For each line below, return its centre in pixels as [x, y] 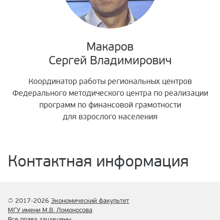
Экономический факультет [90, 201]
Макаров [110, 47]
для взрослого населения [110, 117]
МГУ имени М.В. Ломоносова [50, 210]
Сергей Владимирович [110, 61]
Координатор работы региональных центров [110, 82]
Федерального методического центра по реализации [110, 94]
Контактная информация [98, 162]
